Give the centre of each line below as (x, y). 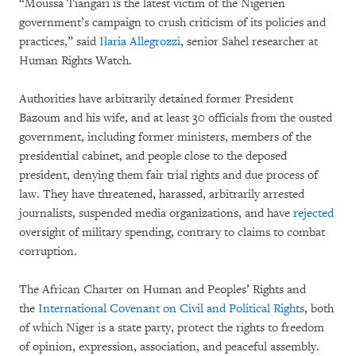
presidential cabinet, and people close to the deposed (153, 156)
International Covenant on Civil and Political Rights (171, 309)
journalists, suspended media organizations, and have (156, 213)
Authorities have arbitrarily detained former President (156, 99)
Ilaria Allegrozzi (140, 42)
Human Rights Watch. (75, 61)
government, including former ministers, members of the (165, 137)
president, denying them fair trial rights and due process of (168, 175)
